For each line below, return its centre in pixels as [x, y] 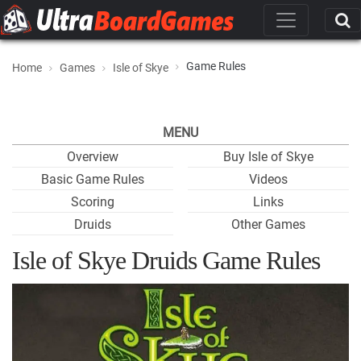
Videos [268, 179]
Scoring [93, 202]
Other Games [268, 224]
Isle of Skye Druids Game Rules [166, 260]
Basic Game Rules [93, 179]
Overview [93, 157]
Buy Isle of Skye [268, 157]
